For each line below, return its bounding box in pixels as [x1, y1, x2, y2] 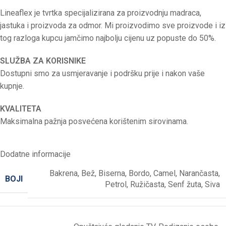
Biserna [98, 168, 125, 179]
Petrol [105, 180, 127, 190]
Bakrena [49, 168, 78, 179]
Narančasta [179, 168, 218, 179]
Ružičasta [130, 180, 164, 190]
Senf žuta [168, 180, 201, 190]
